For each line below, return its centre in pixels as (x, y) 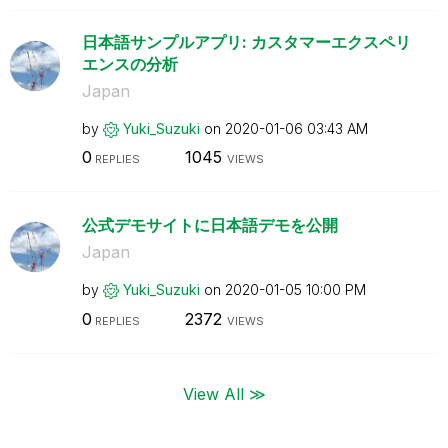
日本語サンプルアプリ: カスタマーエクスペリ (246, 41)
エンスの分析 (129, 63)
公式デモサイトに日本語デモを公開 (209, 225)
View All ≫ (224, 393)
